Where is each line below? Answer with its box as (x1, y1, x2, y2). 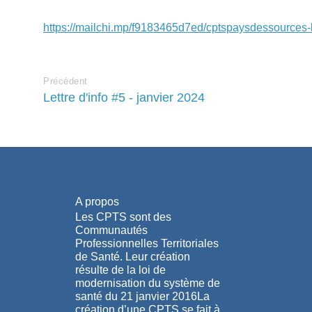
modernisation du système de (75, 277, 220, 290)
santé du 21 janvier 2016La (75, 290, 210, 303)
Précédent (43, 75, 88, 86)
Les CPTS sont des (75, 211, 171, 224)
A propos (75, 196, 119, 208)
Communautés (75, 224, 148, 237)
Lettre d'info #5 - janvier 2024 (43, 90, 205, 104)
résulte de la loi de (75, 264, 166, 276)
